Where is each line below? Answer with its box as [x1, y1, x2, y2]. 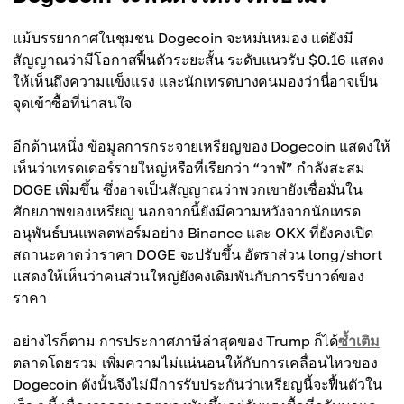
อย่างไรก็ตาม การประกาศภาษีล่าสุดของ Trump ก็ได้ [13, 332, 339, 350]
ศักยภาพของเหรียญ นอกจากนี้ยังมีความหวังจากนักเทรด [13, 202, 362, 220]
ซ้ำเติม [338, 332, 380, 350]
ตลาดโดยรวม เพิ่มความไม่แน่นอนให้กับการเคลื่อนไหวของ [13, 353, 378, 372]
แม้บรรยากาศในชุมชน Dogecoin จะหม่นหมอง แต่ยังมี [13, 29, 354, 47]
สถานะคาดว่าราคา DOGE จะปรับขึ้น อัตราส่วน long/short [13, 245, 382, 263]
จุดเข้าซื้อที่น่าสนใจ [13, 94, 133, 112]
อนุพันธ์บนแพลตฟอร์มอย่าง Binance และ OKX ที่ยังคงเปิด [13, 224, 373, 242]
